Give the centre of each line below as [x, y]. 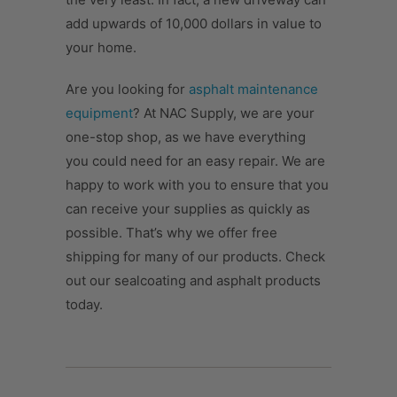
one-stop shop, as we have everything [186, 136]
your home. [101, 47]
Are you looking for [127, 89]
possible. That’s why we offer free [171, 232]
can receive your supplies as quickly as [188, 208]
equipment [99, 113]
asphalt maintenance [253, 89]
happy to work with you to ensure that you [197, 184]
